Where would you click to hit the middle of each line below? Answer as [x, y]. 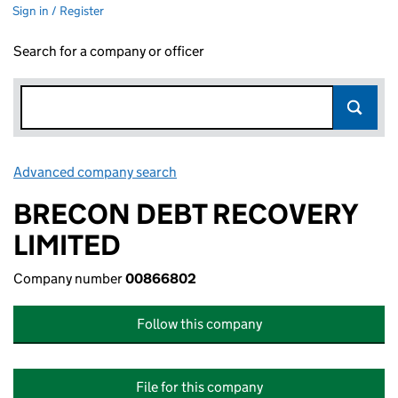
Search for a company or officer [109, 51]
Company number [69, 279]
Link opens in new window [258, 172]
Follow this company [199, 324]
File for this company [199, 387]
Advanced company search [95, 172]
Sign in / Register [58, 11]
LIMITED [67, 245]
